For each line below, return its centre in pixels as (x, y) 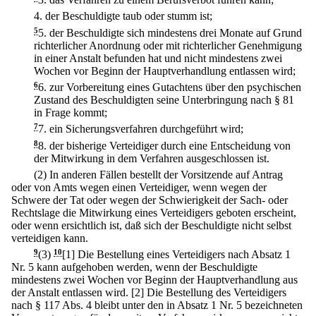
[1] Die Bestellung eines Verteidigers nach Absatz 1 (176, 255)
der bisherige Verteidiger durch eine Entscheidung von (170, 145)
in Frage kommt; (71, 112)
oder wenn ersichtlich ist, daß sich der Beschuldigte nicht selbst (151, 225)
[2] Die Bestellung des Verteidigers (209, 293)
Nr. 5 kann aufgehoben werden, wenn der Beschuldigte (134, 267)
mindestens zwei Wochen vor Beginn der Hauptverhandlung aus (154, 280)
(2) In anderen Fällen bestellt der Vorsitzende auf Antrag (158, 174)
